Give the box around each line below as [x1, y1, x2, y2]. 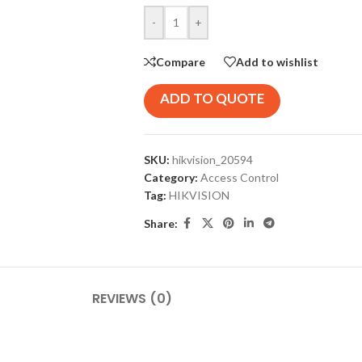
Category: [143, 170, 198, 184]
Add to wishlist [235, 54, 318, 69]
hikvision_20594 [171, 153, 253, 166]
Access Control [200, 170, 279, 184]
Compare [155, 54, 205, 69]
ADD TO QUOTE [159, 90, 264, 107]
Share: [143, 216, 178, 230]
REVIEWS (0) [91, 289, 172, 308]
